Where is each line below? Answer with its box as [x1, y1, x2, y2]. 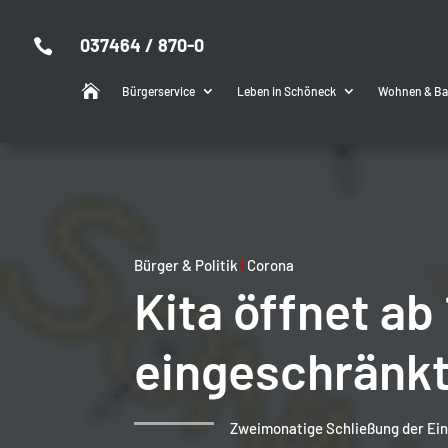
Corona [247, 255, 295, 274]
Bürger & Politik [134, 255, 239, 274]
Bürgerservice [121, 84, 195, 98]
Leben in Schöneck [236, 84, 336, 98]
